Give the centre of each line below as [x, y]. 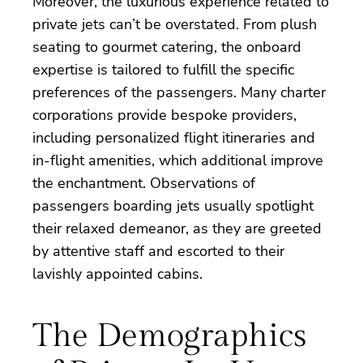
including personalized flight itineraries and [174, 137]
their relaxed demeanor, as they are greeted [177, 228]
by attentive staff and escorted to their [158, 251]
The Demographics [169, 335]
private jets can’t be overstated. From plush [175, 24]
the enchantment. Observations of [144, 183]
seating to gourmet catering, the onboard [167, 47]
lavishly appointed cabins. [117, 273]
